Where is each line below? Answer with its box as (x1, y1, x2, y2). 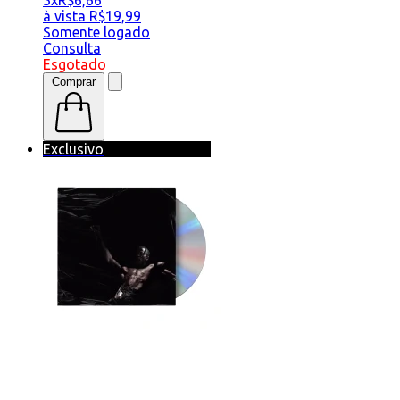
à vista (43, 8, 86, 25)
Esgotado (43, 56, 106, 73)
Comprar (52, 75, 96, 89)
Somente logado (43, 24, 150, 41)
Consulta (43, 40, 101, 57)
